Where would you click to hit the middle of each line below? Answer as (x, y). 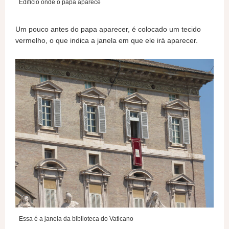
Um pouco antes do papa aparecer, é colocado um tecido (108, 29)
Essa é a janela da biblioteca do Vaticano (76, 219)
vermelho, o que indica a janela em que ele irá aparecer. (107, 40)
